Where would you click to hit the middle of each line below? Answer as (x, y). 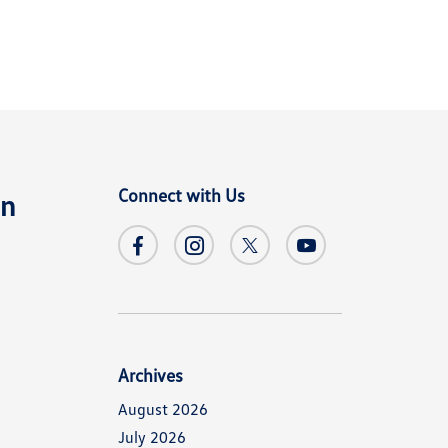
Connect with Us (182, 195)
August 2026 (163, 409)
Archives (151, 375)
